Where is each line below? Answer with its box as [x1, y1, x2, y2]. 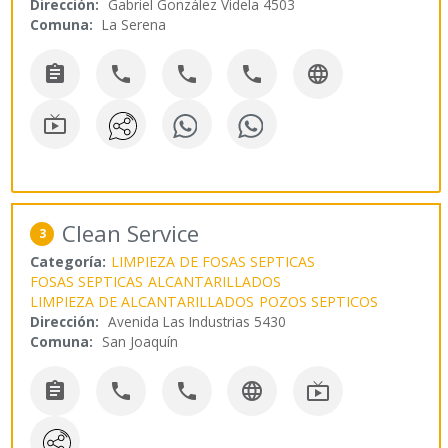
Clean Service [62, 218, 200, 250]
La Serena [102, 14, 167, 34]
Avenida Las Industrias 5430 [108, 312, 287, 332]
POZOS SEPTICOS [259, 292, 379, 312]
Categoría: [30, 252, 107, 272]
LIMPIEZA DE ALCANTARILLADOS [30, 292, 255, 312]
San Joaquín [102, 332, 179, 352]
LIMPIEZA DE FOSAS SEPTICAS [111, 252, 316, 272]
